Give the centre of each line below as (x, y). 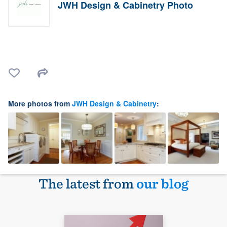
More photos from (40, 104)
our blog (162, 184)
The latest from (87, 184)
